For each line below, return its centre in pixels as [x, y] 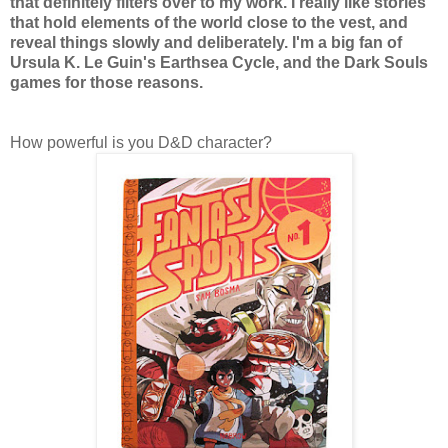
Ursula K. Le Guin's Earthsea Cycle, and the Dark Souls [219, 62]
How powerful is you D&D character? [141, 142]
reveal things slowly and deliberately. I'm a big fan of [206, 42]
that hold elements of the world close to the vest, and [209, 22]
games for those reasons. [106, 82]
